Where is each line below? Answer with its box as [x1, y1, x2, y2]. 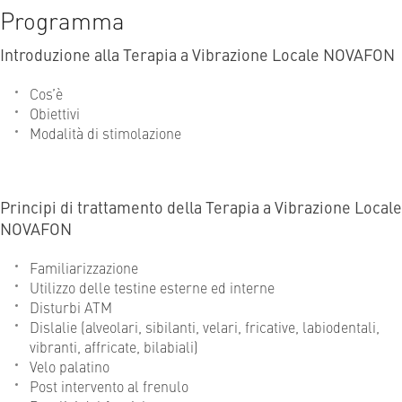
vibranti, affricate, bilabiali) [30, 336, 198, 356]
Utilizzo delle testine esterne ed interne [30, 277, 275, 297]
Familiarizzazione [30, 258, 138, 277]
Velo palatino [30, 356, 109, 376]
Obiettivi [30, 103, 80, 123]
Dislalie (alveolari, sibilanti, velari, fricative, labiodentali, [30, 317, 380, 336]
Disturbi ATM [30, 297, 112, 317]
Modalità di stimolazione [30, 123, 181, 143]
